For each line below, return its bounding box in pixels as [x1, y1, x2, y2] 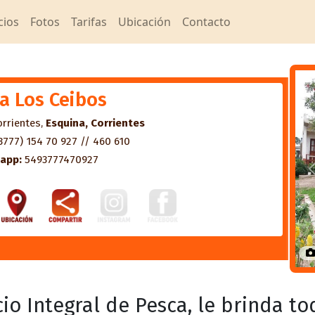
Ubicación [118, 14, 171, 30]
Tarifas [71, 14, 107, 30]
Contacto [182, 14, 231, 30]
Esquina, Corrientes [46, 117, 145, 129]
